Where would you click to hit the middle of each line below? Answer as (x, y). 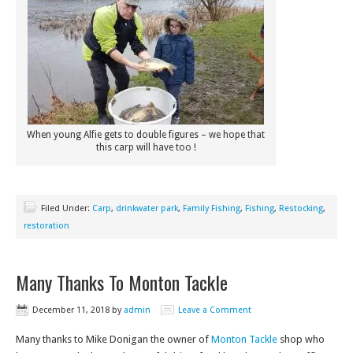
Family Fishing (212, 208)
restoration (46, 226)
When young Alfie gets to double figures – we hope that (146, 135)
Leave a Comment (215, 310)
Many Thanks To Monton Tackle (122, 282)
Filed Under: (67, 208)
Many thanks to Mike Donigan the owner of (113, 339)
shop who (301, 339)
